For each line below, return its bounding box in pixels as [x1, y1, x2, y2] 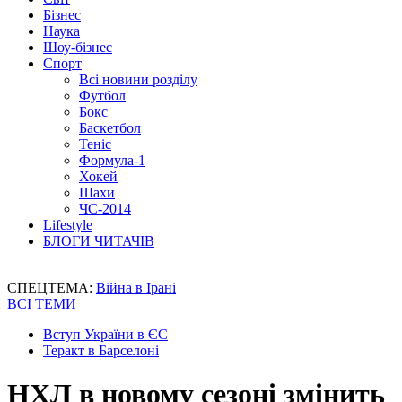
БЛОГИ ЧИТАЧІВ [43, 233, 154, 249]
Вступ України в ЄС [43, 327, 168, 342]
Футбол [79, 88, 126, 103]
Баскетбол [79, 120, 141, 135]
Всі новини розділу [79, 72, 197, 87]
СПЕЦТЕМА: [7, 280, 96, 295]
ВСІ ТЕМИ [7, 296, 76, 311]
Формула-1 [79, 153, 145, 168]
